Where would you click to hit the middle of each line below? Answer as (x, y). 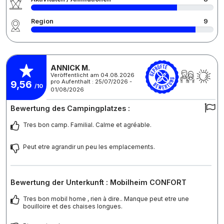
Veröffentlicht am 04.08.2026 (92, 75)
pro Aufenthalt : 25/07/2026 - (91, 81)
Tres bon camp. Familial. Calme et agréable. (87, 125)
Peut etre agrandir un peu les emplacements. (89, 147)
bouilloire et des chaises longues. (73, 206)
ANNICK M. (70, 67)
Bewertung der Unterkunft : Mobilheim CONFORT (98, 182)
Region (42, 21)
